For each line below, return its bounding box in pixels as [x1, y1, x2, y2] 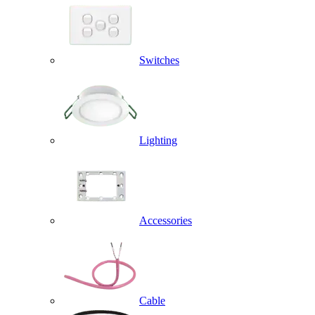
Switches [139, 54, 179, 66]
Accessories [139, 214, 192, 226]
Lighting [139, 134, 177, 146]
